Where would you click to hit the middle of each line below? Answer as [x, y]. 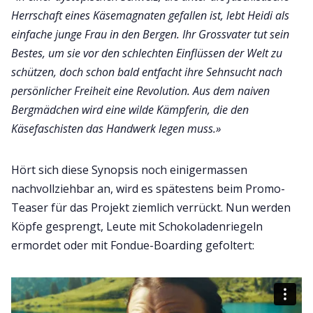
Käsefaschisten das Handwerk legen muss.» [116, 129]
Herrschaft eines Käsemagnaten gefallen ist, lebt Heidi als [150, 16]
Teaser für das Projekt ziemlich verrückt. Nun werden [151, 208]
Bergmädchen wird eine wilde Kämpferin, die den [130, 110]
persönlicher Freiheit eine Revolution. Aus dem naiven [140, 91]
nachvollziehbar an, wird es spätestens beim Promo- [148, 189]
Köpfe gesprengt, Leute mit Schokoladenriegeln [137, 227]
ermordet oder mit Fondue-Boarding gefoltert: [133, 246]
